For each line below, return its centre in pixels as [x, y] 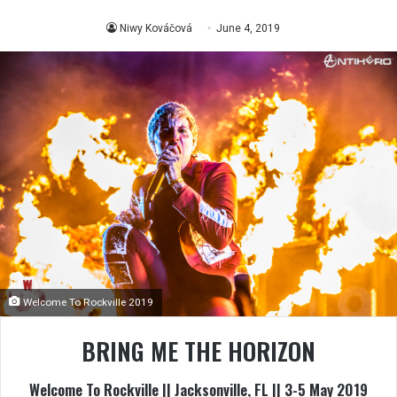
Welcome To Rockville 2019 [87, 302]
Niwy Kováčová [156, 28]
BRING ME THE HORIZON [198, 350]
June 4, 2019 [248, 28]
